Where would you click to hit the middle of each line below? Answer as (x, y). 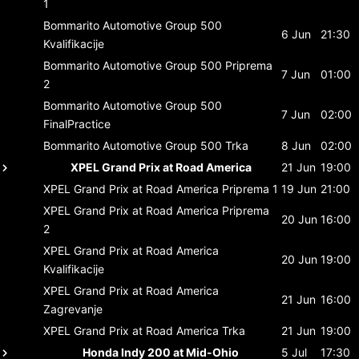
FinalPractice (77, 123)
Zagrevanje (73, 309)
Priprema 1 (250, 188)
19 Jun (299, 188)
